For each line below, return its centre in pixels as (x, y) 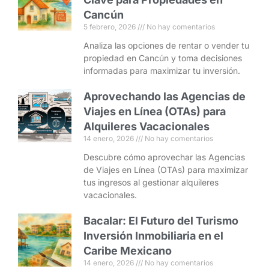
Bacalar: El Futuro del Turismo (161, 221)
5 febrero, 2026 (111, 27)
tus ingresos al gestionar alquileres (151, 183)
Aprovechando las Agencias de (165, 97)
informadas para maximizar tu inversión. (162, 71)
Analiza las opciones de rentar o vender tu (167, 46)
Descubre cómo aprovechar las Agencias (165, 157)
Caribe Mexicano (128, 251)
